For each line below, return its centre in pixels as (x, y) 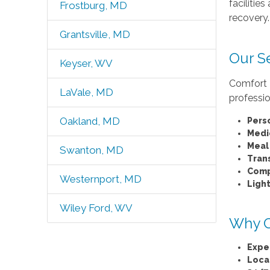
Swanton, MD (91, 150)
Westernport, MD (100, 179)
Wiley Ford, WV (96, 208)
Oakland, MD (89, 121)
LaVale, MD (86, 92)
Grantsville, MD (95, 34)
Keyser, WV (86, 63)
